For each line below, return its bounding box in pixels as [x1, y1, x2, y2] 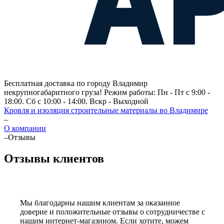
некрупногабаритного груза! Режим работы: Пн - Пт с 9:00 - [4, 88, 210, 96]
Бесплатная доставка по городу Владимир [4, 79, 147, 87]
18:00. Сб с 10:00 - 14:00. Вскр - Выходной [4, 97, 148, 105]
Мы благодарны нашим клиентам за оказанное [20, 198, 180, 207]
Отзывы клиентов [4, 151, 104, 165]
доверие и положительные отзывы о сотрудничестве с [20, 207, 205, 216]
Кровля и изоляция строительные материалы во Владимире [4, 106, 208, 114]
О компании [4, 124, 46, 132]
